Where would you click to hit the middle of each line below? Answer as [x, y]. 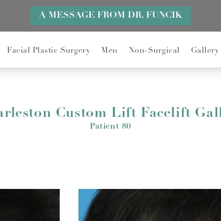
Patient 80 [110, 127]
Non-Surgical [154, 51]
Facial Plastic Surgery [49, 51]
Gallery [205, 51]
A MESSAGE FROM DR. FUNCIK [110, 16]
